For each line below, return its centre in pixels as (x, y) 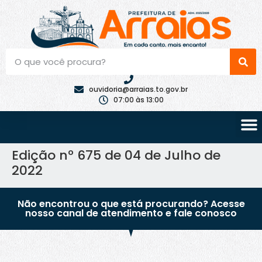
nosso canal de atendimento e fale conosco (131, 213)
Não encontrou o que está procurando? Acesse (131, 204)
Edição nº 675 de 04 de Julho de (116, 156)
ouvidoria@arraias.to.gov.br (138, 89)
